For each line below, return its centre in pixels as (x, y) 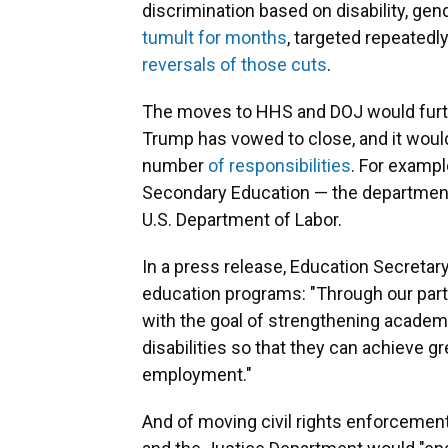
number (175, 166)
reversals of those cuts (234, 65)
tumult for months (214, 38)
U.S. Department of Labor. (242, 220)
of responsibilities (279, 166)
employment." (197, 375)
